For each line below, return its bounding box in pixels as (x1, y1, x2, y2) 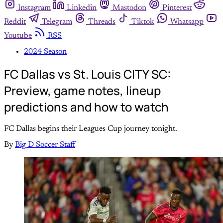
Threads (88, 17, 115, 26)
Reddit (4, 17, 26, 26)
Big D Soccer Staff (15, 140, 75, 149)
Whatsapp (170, 17, 204, 26)
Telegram (42, 17, 72, 26)
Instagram (18, 3, 51, 12)
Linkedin (67, 3, 97, 12)
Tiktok (131, 17, 154, 26)
